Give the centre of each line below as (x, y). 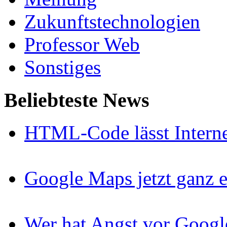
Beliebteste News (77, 100)
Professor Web (82, 44)
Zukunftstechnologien (112, 21)
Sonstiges (63, 67)
